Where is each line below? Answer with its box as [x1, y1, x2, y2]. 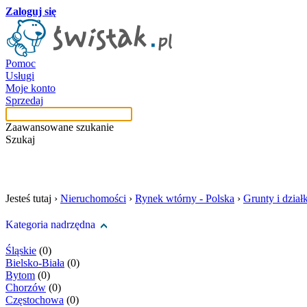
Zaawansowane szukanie [5, 121, 114, 133]
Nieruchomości [60, 193, 126, 204]
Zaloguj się [5, 5, 56, 17]
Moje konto [5, 82, 56, 94]
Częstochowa [5, 294, 64, 306]
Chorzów [5, 282, 46, 293]
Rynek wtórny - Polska [135, 193, 234, 204]
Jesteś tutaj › [5, 193, 60, 204]
